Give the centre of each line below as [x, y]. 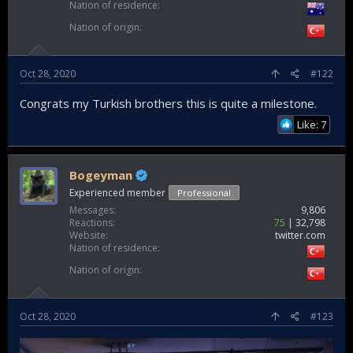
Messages [91, 210]
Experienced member [117, 193]
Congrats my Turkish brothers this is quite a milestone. [168, 104]
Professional [204, 193]
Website [87, 236]
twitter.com [300, 236]
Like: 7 [312, 125]
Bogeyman [102, 175]
